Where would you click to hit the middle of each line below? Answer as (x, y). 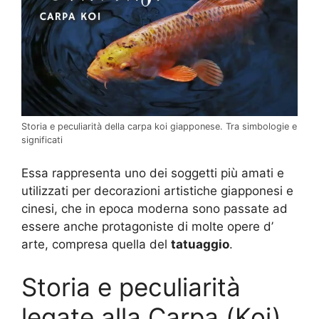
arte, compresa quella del (96, 245)
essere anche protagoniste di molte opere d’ (147, 227)
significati (42, 140)
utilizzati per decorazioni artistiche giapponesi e (157, 191)
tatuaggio (200, 245)
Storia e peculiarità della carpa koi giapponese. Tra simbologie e (159, 126)
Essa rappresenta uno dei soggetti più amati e (153, 173)
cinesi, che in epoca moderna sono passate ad (155, 209)
